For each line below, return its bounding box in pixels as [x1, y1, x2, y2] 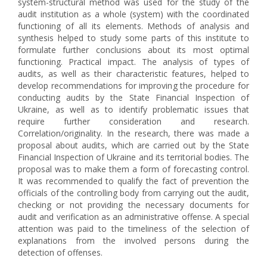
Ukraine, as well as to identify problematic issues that [18, 104, 249, 115]
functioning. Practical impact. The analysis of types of [18, 56, 249, 67]
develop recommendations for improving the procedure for [18, 80, 249, 91]
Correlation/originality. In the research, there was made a [18, 128, 249, 139]
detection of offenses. [18, 247, 103, 258]
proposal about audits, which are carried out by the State [18, 139, 249, 151]
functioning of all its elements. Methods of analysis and [18, 20, 249, 32]
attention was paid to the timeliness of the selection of [18, 223, 249, 234]
